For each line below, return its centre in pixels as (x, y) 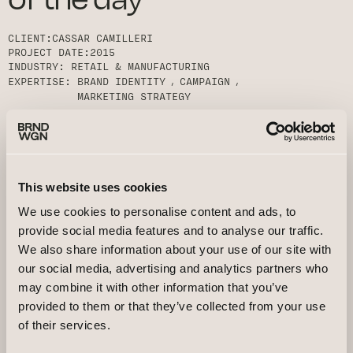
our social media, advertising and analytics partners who (173, 268)
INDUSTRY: (36, 66)
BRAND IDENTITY (121, 81)
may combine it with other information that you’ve (153, 287)
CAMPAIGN (205, 81)
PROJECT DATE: (49, 52)
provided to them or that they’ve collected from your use (172, 306)
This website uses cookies (93, 187)
